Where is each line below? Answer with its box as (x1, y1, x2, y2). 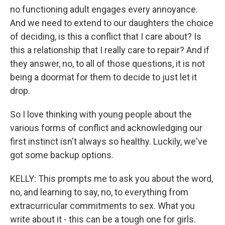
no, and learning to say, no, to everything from (10, 187, 188, 197)
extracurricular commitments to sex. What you (10, 200, 195, 211)
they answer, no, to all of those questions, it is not (10, 58, 205, 69)
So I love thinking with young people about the (10, 109, 192, 120)
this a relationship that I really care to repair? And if (10, 45, 209, 55)
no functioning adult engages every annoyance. (10, 4, 198, 15)
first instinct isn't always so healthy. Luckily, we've (10, 136, 207, 147)
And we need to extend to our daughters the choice (10, 18, 213, 28)
